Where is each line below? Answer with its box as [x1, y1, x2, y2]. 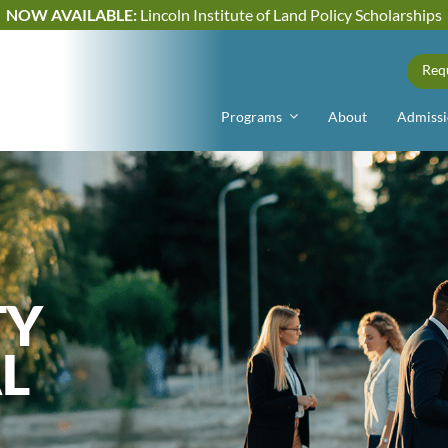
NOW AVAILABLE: [6, 5, 137, 24]
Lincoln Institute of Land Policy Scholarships [137, 5, 442, 24]
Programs [221, 107, 283, 125]
